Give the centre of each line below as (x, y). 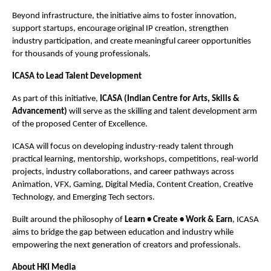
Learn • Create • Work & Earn (178, 220)
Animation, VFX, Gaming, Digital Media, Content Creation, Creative (132, 185)
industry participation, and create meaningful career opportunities (132, 41)
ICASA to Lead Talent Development (77, 77)
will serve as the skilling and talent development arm (162, 112)
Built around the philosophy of (68, 220)
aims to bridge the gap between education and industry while (123, 233)
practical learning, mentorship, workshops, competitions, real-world (135, 159)
